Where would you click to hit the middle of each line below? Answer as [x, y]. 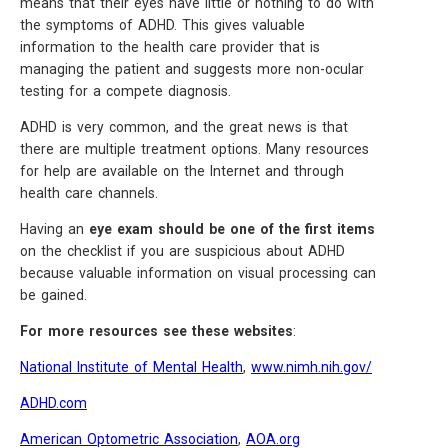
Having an [54, 229]
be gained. [53, 295]
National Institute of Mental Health [131, 367]
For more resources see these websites [156, 331]
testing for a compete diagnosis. [125, 91]
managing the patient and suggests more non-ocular [192, 69]
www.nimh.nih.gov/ [311, 367]
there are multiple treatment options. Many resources [194, 149]
